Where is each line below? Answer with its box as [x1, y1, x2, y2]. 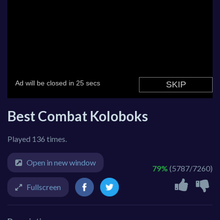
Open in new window [27, 158, 96, 167]
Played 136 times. [7, 134, 67, 144]
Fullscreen [27, 182, 61, 192]
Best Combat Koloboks [7, 108, 148, 125]
